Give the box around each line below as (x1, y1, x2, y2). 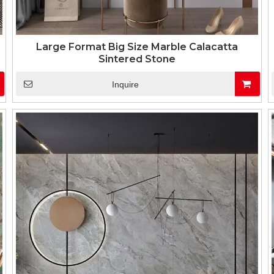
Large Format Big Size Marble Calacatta (35, 41, 238, 53)
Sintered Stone (98, 53, 176, 65)
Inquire (111, 80, 139, 89)
